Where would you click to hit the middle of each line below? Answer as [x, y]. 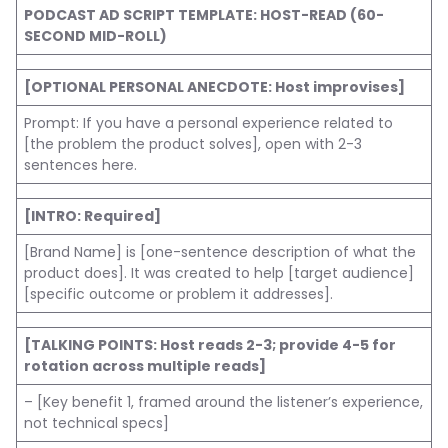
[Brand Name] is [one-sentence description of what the [220, 252]
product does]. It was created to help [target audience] [219, 273]
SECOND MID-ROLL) [95, 36]
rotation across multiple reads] [145, 366]
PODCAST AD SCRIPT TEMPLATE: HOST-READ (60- [204, 15]
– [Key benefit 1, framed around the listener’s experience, [223, 402]
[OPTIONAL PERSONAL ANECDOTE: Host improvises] [214, 87]
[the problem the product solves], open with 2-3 [193, 144]
